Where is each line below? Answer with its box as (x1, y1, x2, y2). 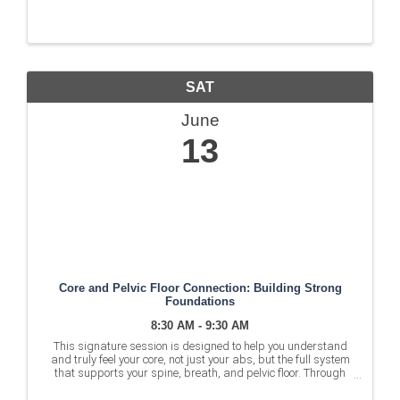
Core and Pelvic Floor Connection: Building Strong (58, 281, 342, 296)
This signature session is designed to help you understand (53, 339, 347, 354)
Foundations (165, 295, 235, 309)
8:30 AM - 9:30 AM (151, 319, 249, 333)
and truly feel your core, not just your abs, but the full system (50, 353, 350, 367)
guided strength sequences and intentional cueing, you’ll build (46, 379, 354, 394)
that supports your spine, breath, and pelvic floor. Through (54, 366, 346, 380)
